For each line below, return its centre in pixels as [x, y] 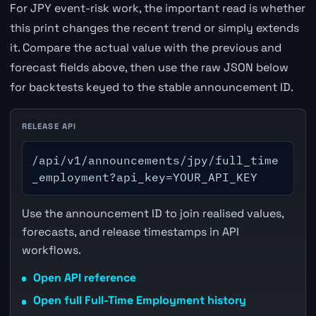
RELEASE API [49, 126]
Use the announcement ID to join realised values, [152, 213]
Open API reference [84, 277]
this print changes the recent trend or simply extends [154, 28]
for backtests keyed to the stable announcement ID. [151, 87]
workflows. [51, 250]
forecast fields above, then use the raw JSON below [149, 67]
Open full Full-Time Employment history [139, 300]
